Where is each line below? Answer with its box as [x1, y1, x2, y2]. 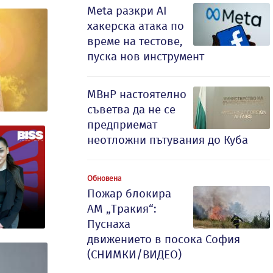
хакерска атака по [87, 19, 184, 33]
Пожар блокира [87, 186, 171, 200]
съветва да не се [87, 102, 175, 116]
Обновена [87, 173, 121, 183]
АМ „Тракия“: [87, 202, 157, 216]
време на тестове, [87, 34, 183, 48]
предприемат [87, 118, 157, 132]
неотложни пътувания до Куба [87, 133, 248, 147]
